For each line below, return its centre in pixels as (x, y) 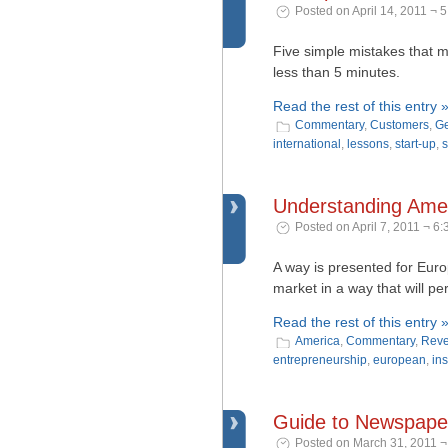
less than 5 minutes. (336, 72)
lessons (368, 144)
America (317, 341)
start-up (415, 144)
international (307, 144)
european (399, 360)
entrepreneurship (320, 360)
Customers (399, 125)
